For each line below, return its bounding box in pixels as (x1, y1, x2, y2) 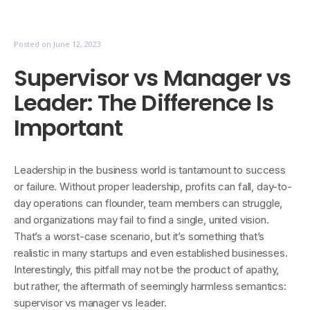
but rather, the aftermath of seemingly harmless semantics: (14, 280, 286, 293)
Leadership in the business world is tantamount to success (14, 163, 286, 176)
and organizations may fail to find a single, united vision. (14, 213, 269, 226)
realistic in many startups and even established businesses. (14, 246, 288, 259)
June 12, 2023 (53, 39, 101, 49)
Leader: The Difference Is (14, 87, 274, 118)
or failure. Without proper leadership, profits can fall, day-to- (14, 180, 292, 193)
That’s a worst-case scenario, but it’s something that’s (14, 230, 265, 243)
